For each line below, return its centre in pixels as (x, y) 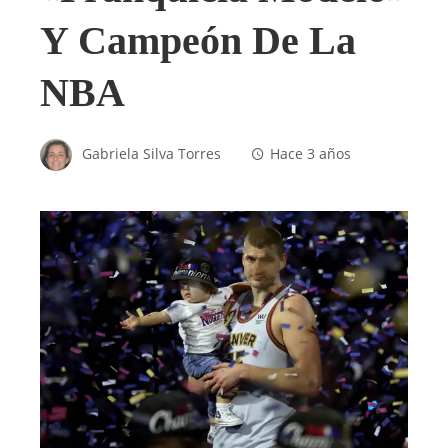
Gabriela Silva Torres (151, 153)
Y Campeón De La (198, 41)
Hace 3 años (310, 153)
